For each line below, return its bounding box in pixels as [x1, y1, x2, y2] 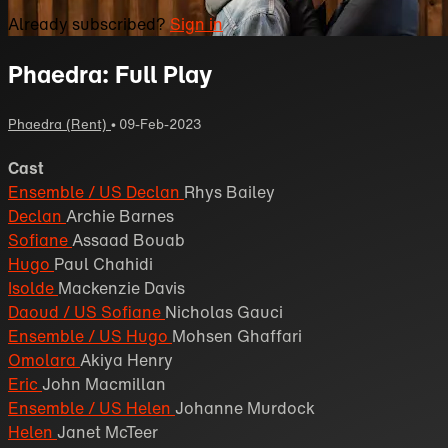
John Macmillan [42, 372, 166, 397]
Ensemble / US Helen [8, 396, 175, 421]
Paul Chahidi [54, 252, 153, 277]
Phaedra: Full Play [8, 55, 212, 92]
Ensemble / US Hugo [8, 324, 172, 349]
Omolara [8, 348, 80, 373]
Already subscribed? [8, 11, 170, 36]
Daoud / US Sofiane [8, 300, 165, 325]
